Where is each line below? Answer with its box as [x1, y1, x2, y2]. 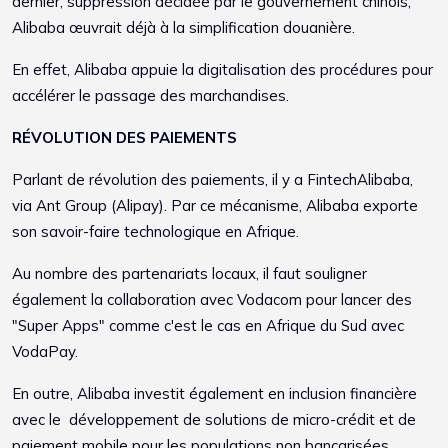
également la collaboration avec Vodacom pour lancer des [12, 289, 412, 309]
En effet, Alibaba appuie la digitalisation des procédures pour [12, 59, 433, 79]
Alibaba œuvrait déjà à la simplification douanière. [12, 17, 355, 37]
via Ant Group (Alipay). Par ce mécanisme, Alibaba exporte [12, 195, 418, 215]
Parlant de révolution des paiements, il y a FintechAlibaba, [12, 169, 413, 189]
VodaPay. [12, 341, 78, 361]
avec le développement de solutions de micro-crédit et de [12, 409, 416, 429]
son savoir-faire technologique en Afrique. [12, 221, 299, 241]
